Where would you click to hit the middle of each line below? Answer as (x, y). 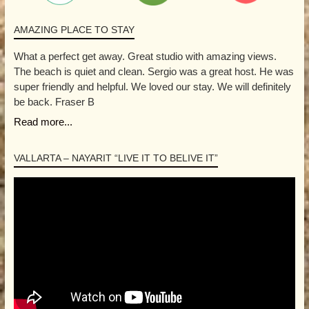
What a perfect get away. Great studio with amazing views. (145, 56)
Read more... (43, 121)
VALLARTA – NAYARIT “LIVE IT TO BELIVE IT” (116, 158)
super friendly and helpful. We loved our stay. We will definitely (152, 86)
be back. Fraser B (54, 101)
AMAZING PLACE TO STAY (74, 29)
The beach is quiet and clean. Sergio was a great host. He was (153, 71)
